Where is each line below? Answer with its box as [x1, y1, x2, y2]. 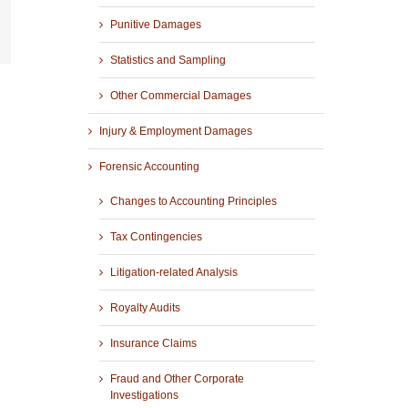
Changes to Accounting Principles [109, 195, 277, 209]
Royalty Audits [109, 301, 180, 315]
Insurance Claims [109, 337, 197, 351]
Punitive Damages [109, 18, 201, 32]
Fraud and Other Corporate [109, 372, 244, 386]
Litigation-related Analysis [109, 266, 238, 280]
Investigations [109, 389, 178, 403]
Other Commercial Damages [109, 89, 251, 103]
